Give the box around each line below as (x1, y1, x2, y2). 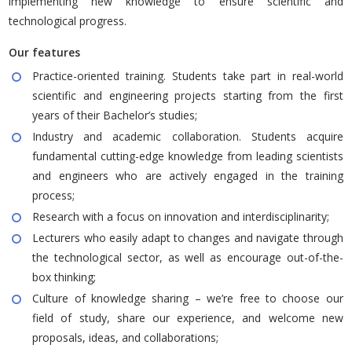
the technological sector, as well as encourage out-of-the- (32, 249, 343, 265)
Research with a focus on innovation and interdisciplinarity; (32, 208, 333, 224)
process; (32, 187, 75, 203)
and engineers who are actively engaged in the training (32, 167, 343, 183)
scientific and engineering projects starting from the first (32, 87, 343, 103)
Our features (9, 44, 81, 60)
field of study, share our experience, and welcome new (32, 310, 343, 325)
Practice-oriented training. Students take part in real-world (32, 68, 343, 83)
